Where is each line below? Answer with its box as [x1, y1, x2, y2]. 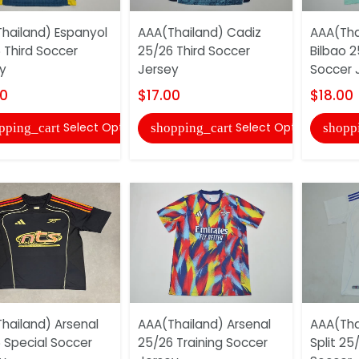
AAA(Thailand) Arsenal [137, 316, 271, 333]
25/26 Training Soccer [137, 334, 268, 352]
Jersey [137, 60, 179, 78]
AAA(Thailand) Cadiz [137, 23, 261, 41]
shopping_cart [150, 120, 232, 136]
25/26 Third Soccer [137, 42, 250, 59]
